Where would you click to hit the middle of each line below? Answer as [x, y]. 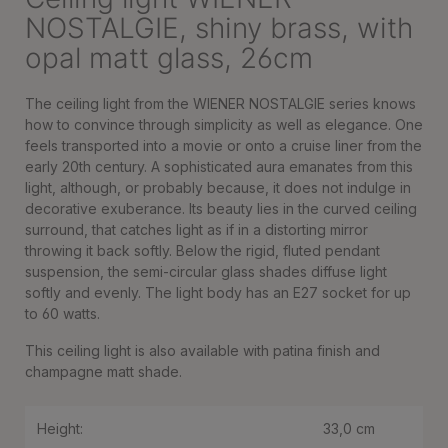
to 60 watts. [62, 313]
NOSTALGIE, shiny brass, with [219, 28]
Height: [60, 428]
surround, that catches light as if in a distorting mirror [196, 229]
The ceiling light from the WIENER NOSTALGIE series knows [220, 103]
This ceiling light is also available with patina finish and [202, 350]
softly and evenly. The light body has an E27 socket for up [218, 292]
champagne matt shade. [103, 371]
